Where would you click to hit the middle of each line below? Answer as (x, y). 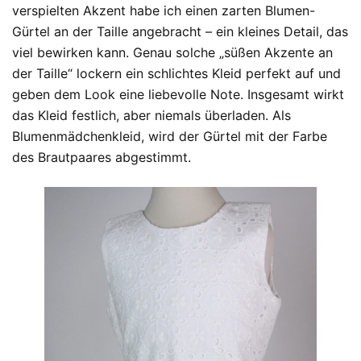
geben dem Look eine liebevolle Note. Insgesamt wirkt (178, 94)
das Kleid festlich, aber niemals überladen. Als (151, 115)
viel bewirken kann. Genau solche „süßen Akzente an (172, 52)
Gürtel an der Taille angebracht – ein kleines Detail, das (180, 31)
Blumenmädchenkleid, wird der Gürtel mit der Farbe (170, 136)
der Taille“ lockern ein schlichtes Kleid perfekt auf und (176, 73)
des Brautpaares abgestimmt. (102, 157)
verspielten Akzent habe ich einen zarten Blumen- (164, 10)
